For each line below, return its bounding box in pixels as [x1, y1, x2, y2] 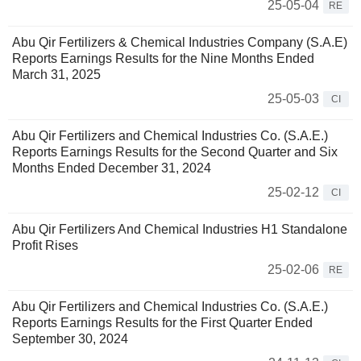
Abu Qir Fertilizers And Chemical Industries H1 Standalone [12, 222, 347, 237]
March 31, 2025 [12, 68, 101, 82]
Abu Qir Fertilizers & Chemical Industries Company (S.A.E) [12, 35, 347, 50]
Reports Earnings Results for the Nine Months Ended [12, 52, 314, 66]
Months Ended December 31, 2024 [12, 161, 211, 176]
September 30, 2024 [12, 332, 128, 346]
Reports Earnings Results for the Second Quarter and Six [12, 145, 338, 160]
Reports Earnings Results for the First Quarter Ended [12, 316, 313, 330]
